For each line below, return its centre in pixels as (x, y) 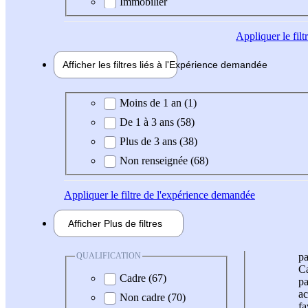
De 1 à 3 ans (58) (157, 122)
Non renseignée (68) (164, 161)
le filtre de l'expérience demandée (181, 195)
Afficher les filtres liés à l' (116, 64)
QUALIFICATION (109, 256)
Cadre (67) (143, 278)
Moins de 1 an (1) (158, 103)
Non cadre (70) (153, 297)
